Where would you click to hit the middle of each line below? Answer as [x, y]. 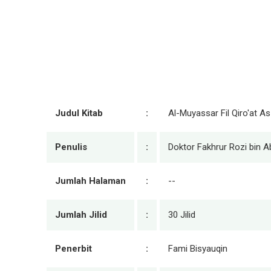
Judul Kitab [79, 113]
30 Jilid [182, 215]
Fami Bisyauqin [198, 249]
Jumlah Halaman [90, 181]
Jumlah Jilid [81, 215]
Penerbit [73, 249]
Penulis [71, 147]
